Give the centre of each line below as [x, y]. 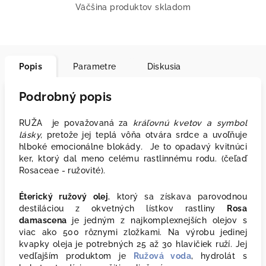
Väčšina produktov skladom [133, 7]
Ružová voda [162, 256]
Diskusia [164, 66]
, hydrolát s [219, 256]
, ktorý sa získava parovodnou [178, 197]
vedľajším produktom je [76, 256]
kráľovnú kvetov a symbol [187, 123]
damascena [46, 220]
